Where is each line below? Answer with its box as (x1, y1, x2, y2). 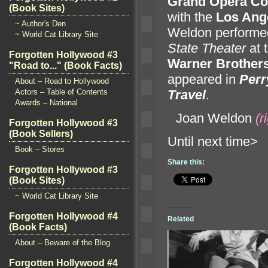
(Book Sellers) (9, 129, 73, 139)
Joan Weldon (176, 110, 255, 126)
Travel (167, 87, 206, 102)
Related (167, 215, 194, 224)
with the (167, 9, 216, 25)
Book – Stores (15, 145, 65, 154)
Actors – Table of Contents (15, 87, 108, 96)
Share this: (167, 157, 205, 166)
